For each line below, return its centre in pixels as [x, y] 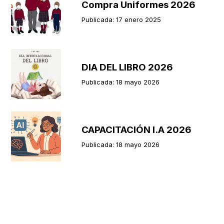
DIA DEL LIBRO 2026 [127, 67]
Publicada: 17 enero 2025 [121, 19]
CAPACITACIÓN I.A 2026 [137, 130]
